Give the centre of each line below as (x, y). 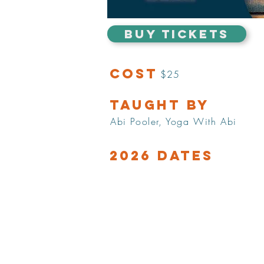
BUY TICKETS (177, 34)
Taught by (160, 105)
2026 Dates (161, 156)
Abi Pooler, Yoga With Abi (174, 121)
